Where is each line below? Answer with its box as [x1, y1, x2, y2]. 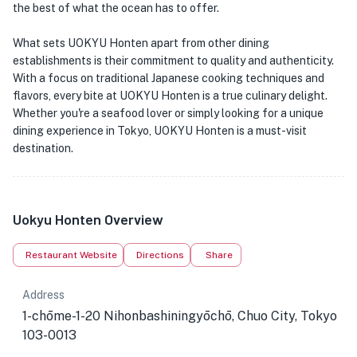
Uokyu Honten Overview [13, 210, 163, 228]
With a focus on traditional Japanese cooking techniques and [13, 72, 324, 84]
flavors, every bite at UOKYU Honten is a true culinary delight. [13, 89, 328, 102]
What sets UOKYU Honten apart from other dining [13, 37, 269, 49]
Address [22, 288, 65, 301]
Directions [136, 249, 184, 261]
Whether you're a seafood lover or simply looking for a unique [13, 107, 324, 120]
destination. [13, 142, 73, 155]
